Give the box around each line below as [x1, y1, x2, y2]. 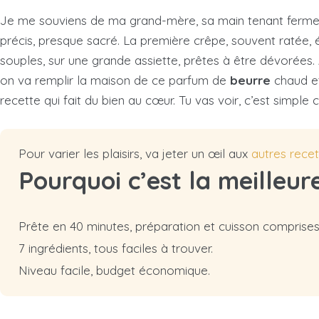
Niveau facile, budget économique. [19, 263, 210, 278]
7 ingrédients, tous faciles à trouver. [19, 241, 213, 256]
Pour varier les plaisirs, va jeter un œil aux [19, 146, 251, 162]
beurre [230, 73, 271, 88]
